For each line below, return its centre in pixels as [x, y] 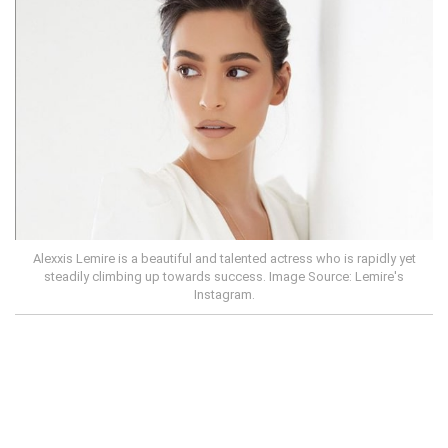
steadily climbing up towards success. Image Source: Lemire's [224, 277]
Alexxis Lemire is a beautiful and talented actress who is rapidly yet [224, 259]
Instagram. [224, 295]
